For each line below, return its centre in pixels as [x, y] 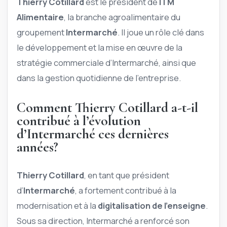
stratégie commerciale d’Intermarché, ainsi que [106, 62]
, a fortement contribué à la [126, 191]
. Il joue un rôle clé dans [161, 32]
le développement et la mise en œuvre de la [100, 47]
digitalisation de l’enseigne [152, 206]
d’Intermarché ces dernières [93, 134]
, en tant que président [127, 175]
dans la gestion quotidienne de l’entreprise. [99, 78]
